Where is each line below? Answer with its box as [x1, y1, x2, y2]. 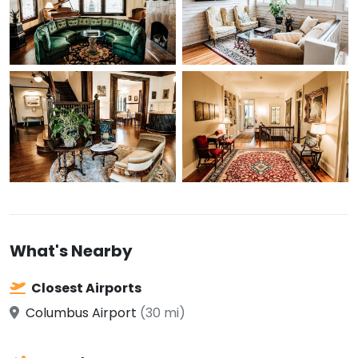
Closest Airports [29, 278, 141, 297]
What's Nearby [10, 239, 133, 262]
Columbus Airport [22, 303, 140, 322]
